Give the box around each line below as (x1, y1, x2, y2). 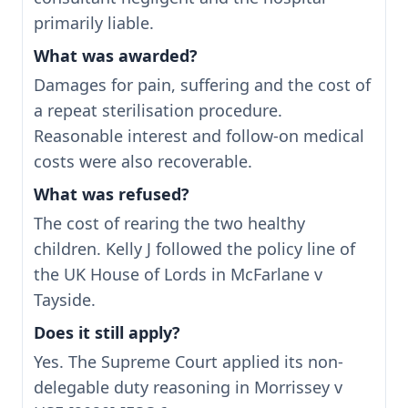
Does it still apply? (34, 321, 180, 343)
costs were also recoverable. (34, 149, 252, 172)
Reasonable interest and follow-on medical (34, 124, 364, 147)
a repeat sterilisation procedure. (34, 98, 282, 121)
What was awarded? (34, 44, 198, 66)
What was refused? (34, 182, 189, 205)
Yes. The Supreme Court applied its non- (34, 350, 343, 372)
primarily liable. (34, 11, 154, 34)
